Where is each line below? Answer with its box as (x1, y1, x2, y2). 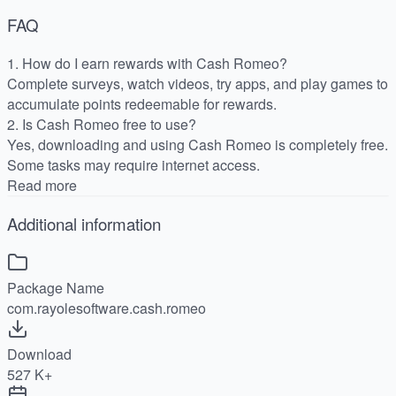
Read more (7, 175, 77, 196)
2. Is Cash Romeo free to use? (7, 114, 196, 135)
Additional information (7, 211, 161, 235)
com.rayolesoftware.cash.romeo (7, 297, 206, 318)
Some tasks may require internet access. (7, 155, 260, 176)
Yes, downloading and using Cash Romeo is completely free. (7, 134, 388, 156)
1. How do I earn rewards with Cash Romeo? (7, 53, 287, 74)
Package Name (7, 277, 104, 298)
